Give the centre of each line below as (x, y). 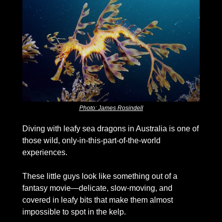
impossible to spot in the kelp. (75, 212)
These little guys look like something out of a (100, 176)
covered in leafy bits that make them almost (98, 200)
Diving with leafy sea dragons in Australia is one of (111, 129)
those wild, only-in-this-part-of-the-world (91, 141)
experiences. (46, 153)
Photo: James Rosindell (111, 108)
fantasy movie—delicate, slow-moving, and (97, 188)
